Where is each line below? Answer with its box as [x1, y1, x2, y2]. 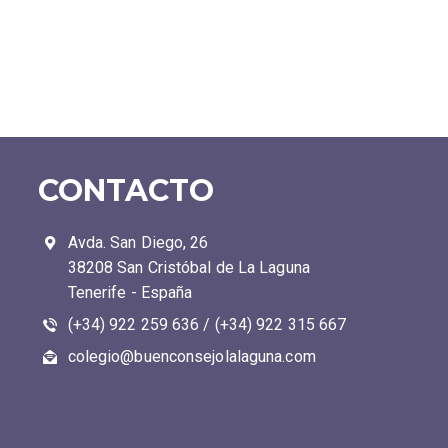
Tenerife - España [67, 282, 193, 302]
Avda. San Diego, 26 [67, 232, 209, 252]
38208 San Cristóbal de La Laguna [67, 257, 310, 277]
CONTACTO [37, 171, 214, 209]
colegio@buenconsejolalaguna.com [67, 346, 316, 366]
